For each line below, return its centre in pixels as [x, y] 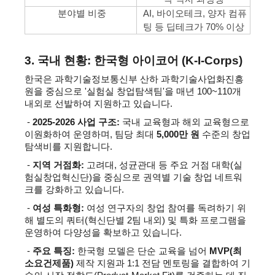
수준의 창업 [225, 134]
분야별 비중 [81, 13]
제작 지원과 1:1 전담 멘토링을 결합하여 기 [162, 263]
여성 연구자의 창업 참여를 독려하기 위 [165, 208]
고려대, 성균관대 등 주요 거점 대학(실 [163, 165]
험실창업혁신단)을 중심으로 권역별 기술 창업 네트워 [134, 177]
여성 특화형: [58, 208]
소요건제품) [49, 263]
